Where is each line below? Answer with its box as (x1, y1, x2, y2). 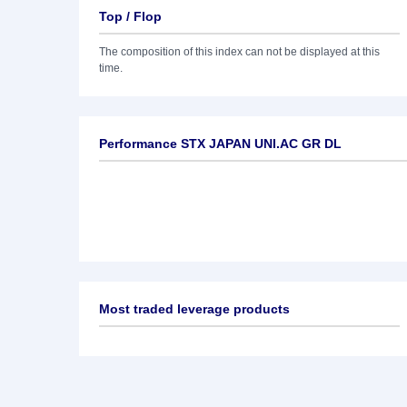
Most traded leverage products (99, 302, 290, 316)
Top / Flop (99, 9, 162, 24)
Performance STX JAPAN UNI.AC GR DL (99, 136, 342, 151)
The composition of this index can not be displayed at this (99, 45, 380, 58)
